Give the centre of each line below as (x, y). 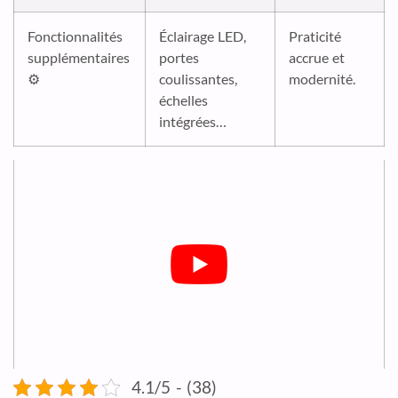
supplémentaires (79, 58)
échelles (183, 100)
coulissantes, (198, 79)
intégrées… (193, 122)
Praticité (315, 36)
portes (179, 58)
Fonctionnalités (75, 36)
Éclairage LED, (203, 36)
